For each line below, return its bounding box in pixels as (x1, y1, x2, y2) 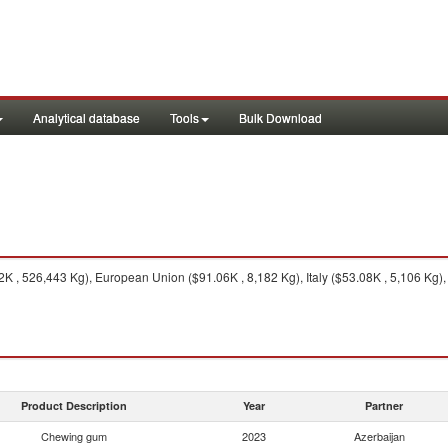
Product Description (21, 398, 127, 413)
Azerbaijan (354, 428, 405, 444)
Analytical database (33, 109, 140, 126)
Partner (365, 398, 403, 413)
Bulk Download (239, 109, 322, 126)
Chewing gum (41, 428, 107, 444)
